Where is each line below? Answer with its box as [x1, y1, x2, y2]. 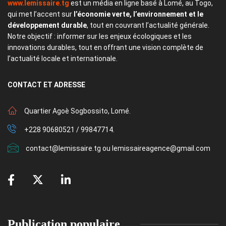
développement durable [8, 21, 87, 30]
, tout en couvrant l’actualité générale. [87, 21, 209, 30]
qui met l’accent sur [8, 10, 74, 19]
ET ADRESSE [43, 81, 85, 89]
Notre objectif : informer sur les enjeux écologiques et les [8, 32, 192, 41]
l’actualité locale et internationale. [8, 54, 121, 63]
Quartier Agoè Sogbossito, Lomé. [24, 107, 131, 116]
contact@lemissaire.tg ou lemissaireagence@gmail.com [26, 144, 210, 153]
